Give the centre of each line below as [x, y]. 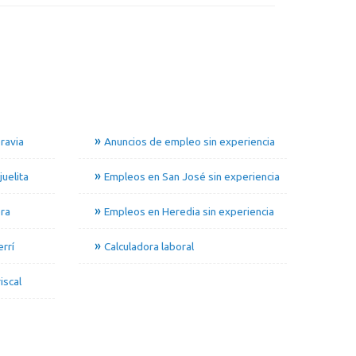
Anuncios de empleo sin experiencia [189, 142]
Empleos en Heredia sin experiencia [189, 212]
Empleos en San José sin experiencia [192, 177]
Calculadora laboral [149, 247]
